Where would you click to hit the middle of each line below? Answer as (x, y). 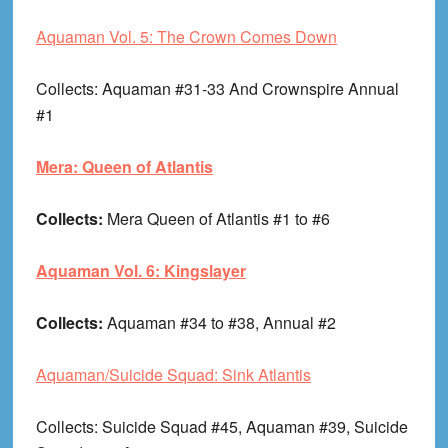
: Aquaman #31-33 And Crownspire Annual (246, 89)
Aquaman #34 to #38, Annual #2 (221, 323)
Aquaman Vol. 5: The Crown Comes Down (186, 37)
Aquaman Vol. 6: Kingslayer (140, 271)
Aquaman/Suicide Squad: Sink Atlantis (173, 375)
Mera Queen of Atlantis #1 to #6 (218, 219)
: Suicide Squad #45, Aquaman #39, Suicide (250, 427)
